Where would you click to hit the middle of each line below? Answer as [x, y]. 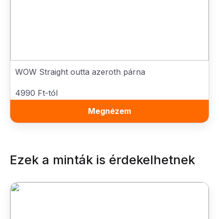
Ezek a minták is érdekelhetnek [102, 160]
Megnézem [109, 111]
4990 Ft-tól [36, 93]
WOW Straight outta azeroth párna [80, 72]
